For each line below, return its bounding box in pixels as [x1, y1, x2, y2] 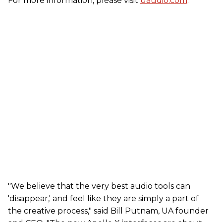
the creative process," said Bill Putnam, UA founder [8, 206, 209, 216]
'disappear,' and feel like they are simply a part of [8, 193, 199, 203]
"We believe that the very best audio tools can [8, 181, 190, 191]
